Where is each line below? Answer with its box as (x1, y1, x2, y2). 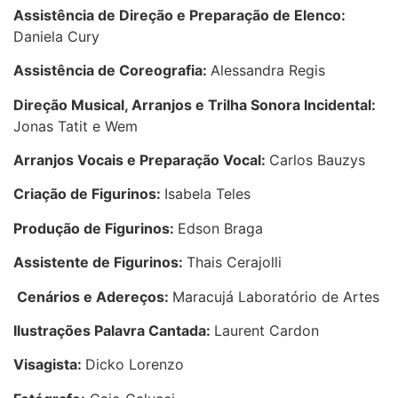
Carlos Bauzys (269, 151, 365, 170)
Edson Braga (178, 219, 263, 237)
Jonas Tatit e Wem (13, 116, 138, 135)
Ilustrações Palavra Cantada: (13, 321, 214, 339)
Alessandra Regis (211, 61, 325, 80)
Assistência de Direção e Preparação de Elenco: (13, 5, 346, 24)
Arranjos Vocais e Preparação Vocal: (13, 151, 269, 170)
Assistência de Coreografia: (13, 61, 211, 80)
